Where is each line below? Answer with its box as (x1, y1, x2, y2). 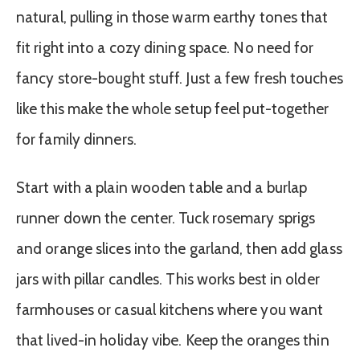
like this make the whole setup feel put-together (16, 99, 329, 118)
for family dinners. (16, 129, 137, 149)
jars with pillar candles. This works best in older (16, 270, 320, 289)
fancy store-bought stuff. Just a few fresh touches (16, 68, 343, 88)
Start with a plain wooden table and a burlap (16, 178, 308, 198)
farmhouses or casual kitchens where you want (16, 301, 324, 320)
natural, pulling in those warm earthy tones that (16, 7, 329, 27)
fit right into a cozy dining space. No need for (16, 38, 314, 57)
